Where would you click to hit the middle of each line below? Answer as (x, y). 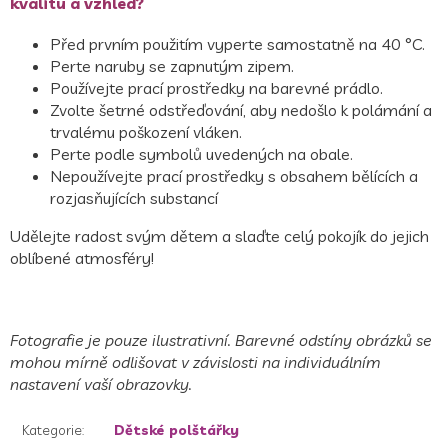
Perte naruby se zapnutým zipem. (172, 66)
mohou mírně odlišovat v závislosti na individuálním (195, 362)
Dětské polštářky (176, 430)
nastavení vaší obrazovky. (101, 384)
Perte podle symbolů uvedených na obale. (201, 154)
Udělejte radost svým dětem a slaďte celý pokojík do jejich (219, 236)
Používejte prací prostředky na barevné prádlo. (216, 88)
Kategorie (52, 430)
